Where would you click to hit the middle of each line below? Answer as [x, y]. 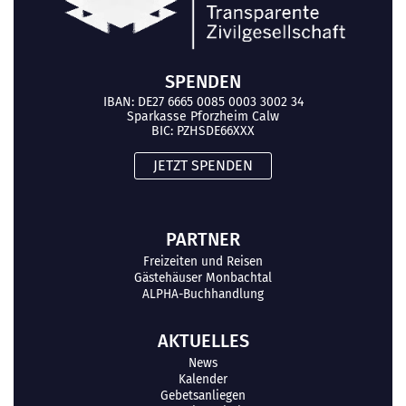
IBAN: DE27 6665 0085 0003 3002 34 [203, 101]
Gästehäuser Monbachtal [203, 277]
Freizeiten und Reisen [203, 261]
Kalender [203, 379]
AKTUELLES [203, 340]
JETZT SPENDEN [203, 165]
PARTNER [203, 239]
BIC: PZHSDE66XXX [203, 130]
